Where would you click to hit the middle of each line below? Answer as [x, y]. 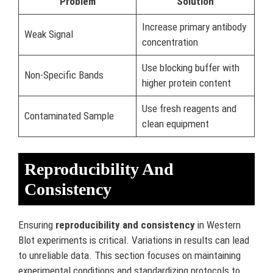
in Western [218, 225]
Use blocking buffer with [190, 68]
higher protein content [186, 83]
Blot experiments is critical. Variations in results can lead [134, 240]
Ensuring [37, 225]
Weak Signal [48, 34]
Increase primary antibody [194, 27]
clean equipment [175, 124]
